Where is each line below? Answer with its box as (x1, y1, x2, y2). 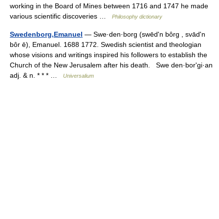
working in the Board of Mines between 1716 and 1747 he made (10, 2, 208, 10)
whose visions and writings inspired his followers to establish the (10, 51, 207, 59)
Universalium (63, 73, 94, 79)
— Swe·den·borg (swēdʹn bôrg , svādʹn (83, 30, 205, 38)
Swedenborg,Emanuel (10, 30, 83, 38)
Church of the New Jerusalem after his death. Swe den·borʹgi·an (10, 61, 213, 69)
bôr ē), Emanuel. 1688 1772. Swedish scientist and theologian (10, 41, 201, 48)
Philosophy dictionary (112, 14, 162, 20)
